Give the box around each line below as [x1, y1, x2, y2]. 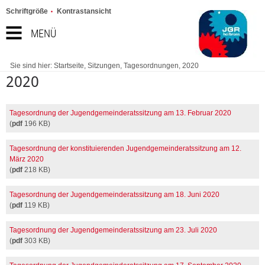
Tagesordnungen [124, 62, 179, 70]
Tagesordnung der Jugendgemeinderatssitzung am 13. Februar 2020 [9, 108, 231, 117]
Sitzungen [88, 62, 120, 70]
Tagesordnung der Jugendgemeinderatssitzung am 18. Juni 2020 [9, 190, 219, 199]
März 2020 [9, 154, 44, 163]
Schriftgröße [6, 7, 48, 15]
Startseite [54, 62, 84, 70]
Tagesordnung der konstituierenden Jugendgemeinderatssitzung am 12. [9, 144, 241, 153]
